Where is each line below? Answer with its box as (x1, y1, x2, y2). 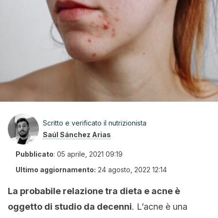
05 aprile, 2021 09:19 (57, 150, 123, 158)
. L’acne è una (132, 201, 187, 212)
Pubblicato (16, 150, 54, 158)
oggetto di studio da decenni (8, 201, 132, 212)
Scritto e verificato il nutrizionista (43, 119, 146, 127)
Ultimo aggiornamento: (16, 165, 96, 174)
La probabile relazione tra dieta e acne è (8, 186, 180, 196)
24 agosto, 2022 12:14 (98, 165, 167, 174)
